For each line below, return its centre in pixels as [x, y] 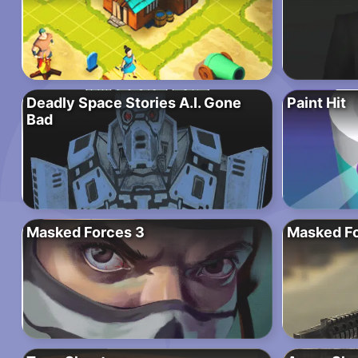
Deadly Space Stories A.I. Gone [134, 103]
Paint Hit [316, 103]
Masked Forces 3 [86, 233]
